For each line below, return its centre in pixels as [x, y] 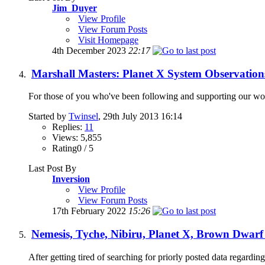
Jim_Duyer [75, 8]
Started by [49, 117]
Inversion [71, 179]
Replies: [68, 127]
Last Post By [52, 169]
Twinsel [83, 117]
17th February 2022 [90, 211]
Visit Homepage [108, 40]
